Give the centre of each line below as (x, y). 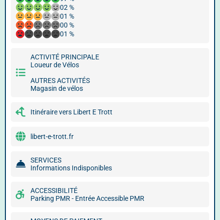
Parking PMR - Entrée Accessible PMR (87, 198)
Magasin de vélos (57, 88)
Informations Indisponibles (71, 168)
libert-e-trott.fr (52, 137)
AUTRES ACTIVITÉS (60, 81)
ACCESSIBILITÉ (54, 191)
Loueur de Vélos (55, 65)
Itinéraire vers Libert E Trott (71, 112)
